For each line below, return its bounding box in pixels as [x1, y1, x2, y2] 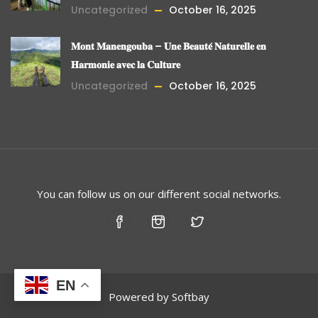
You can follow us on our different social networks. [37, 186, 281, 201]
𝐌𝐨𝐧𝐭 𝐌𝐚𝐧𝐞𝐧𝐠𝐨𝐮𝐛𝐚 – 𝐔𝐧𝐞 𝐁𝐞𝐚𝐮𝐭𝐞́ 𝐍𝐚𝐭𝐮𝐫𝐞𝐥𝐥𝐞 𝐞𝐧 [71, 38, 266, 53]
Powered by [109, 289, 172, 304]
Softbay [172, 289, 209, 304]
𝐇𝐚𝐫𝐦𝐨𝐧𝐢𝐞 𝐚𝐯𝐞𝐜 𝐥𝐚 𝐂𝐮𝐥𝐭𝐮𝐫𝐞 [71, 57, 180, 72]
